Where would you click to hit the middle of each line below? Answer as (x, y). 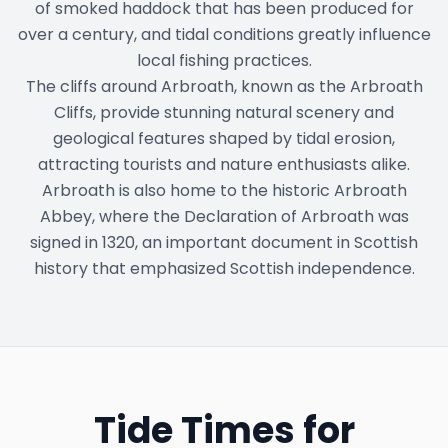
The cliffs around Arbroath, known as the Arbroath (224, 87)
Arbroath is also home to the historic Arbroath (224, 191)
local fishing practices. (224, 61)
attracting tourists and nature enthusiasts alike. (224, 165)
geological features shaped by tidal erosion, (224, 139)
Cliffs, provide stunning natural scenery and (224, 113)
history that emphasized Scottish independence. (224, 269)
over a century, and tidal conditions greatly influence (224, 35)
